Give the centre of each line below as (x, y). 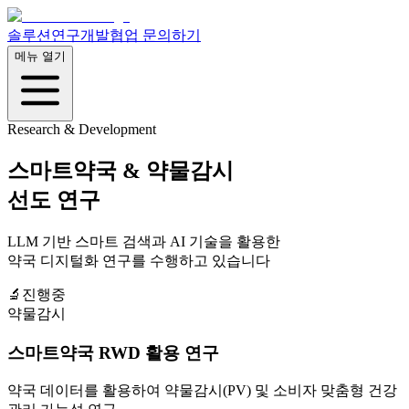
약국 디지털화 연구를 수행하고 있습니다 (139, 260)
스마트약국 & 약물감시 (121, 170)
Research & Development (82, 129)
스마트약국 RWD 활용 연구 (113, 352)
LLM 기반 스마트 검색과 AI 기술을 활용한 (144, 241)
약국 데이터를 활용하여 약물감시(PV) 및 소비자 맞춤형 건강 (202, 391)
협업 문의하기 (155, 35)
